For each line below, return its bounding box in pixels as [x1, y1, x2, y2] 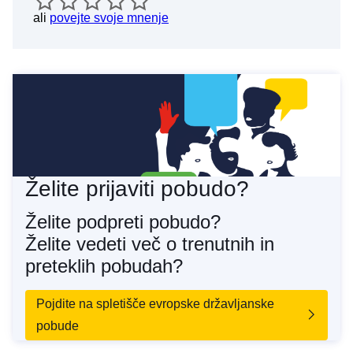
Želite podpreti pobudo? [25, 210, 221, 232]
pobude [36, 318, 79, 333]
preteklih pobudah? [25, 255, 183, 277]
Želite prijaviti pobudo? [25, 176, 249, 201]
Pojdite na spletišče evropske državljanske [36, 296, 274, 310]
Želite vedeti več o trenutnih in [25, 232, 274, 255]
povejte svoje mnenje [50, 11, 169, 25]
